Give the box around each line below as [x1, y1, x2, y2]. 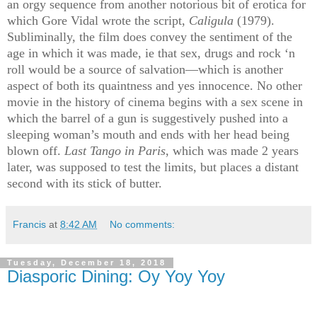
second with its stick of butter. [7, 176, 162, 191]
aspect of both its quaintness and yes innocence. [7, 79, 253, 93]
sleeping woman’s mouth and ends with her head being [7, 127, 289, 142]
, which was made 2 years [166, 144, 299, 158]
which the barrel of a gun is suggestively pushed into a [7, 111, 288, 126]
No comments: [110, 219, 175, 231]
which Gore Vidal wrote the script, [7, 13, 189, 28]
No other [257, 79, 302, 93]
